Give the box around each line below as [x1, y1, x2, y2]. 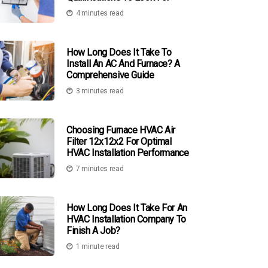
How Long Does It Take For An [66, 202, 187, 214]
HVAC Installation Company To [66, 213, 186, 225]
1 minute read [75, 242, 120, 251]
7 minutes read [75, 164, 124, 173]
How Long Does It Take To [66, 46, 172, 58]
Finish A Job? [66, 224, 120, 236]
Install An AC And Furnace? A [66, 57, 180, 69]
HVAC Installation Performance [66, 147, 189, 159]
